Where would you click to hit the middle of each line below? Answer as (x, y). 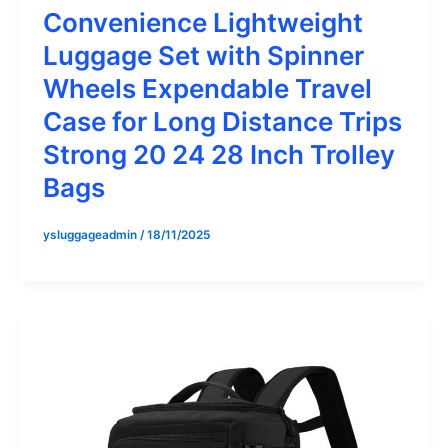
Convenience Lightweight (202, 22)
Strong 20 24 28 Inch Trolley (218, 154)
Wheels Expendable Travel (207, 88)
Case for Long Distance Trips (222, 121)
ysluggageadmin (91, 235)
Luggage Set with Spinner (203, 55)
